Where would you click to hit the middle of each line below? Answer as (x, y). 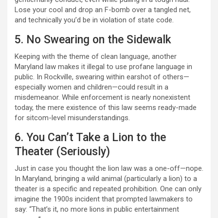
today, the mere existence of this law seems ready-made (106, 108)
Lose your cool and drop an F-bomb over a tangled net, (103, 10)
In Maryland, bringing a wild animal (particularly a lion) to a (106, 179)
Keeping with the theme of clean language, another (96, 57)
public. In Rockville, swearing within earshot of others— (102, 77)
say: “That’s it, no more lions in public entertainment (97, 209)
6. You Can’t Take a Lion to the (90, 138)
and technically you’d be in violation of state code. (94, 20)
